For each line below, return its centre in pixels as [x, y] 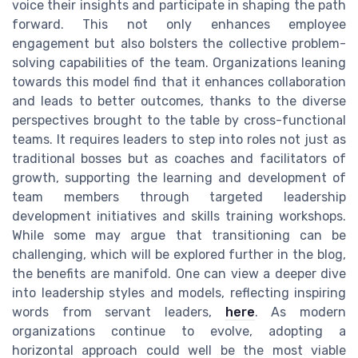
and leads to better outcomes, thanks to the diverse [179, 101]
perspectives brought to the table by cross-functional [179, 120]
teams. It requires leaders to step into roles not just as [179, 139]
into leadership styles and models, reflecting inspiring [179, 292]
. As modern [300, 312]
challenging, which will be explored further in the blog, [179, 254]
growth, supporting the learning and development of [179, 177]
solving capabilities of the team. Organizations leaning [179, 62]
